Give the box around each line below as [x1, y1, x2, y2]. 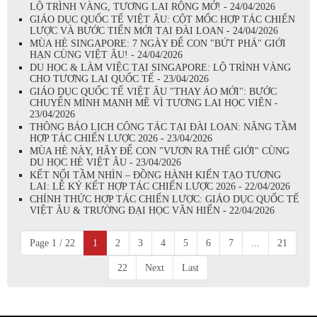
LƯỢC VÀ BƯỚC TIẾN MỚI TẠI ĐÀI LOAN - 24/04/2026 [30, 25, 278, 36]
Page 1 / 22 [30, 238, 75, 248]
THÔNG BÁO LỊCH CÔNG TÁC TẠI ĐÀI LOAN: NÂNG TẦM [30, 122, 296, 132]
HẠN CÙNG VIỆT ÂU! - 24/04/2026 [30, 50, 183, 60]
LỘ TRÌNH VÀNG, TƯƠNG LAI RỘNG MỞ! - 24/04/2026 [30, 1, 275, 12]
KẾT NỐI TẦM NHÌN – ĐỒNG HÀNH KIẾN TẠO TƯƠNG [30, 170, 281, 180]
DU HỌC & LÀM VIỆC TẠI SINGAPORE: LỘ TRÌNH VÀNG [30, 62, 291, 73]
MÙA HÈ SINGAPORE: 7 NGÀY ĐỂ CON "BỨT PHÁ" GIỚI [30, 38, 286, 49]
